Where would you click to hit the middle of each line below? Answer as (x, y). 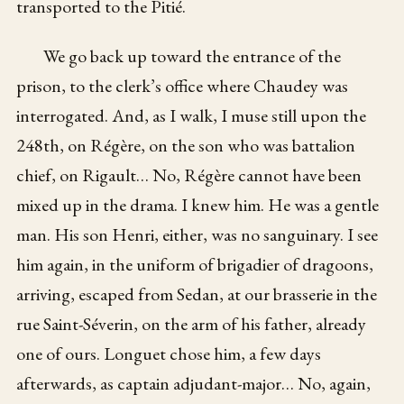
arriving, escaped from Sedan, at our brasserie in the (197, 294)
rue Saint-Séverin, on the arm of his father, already (192, 324)
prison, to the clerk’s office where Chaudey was (183, 86)
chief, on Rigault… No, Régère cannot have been (189, 175)
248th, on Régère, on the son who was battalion (186, 146)
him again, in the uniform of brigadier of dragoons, (195, 265)
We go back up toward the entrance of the (193, 56)
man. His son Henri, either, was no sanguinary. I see (197, 235)
